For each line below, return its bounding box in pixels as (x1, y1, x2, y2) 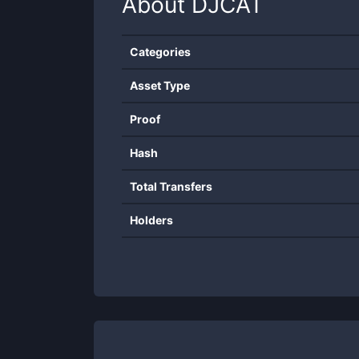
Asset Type (130, 79, 190, 92)
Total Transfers (130, 179, 212, 193)
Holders (130, 213, 173, 227)
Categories (130, 45, 191, 58)
